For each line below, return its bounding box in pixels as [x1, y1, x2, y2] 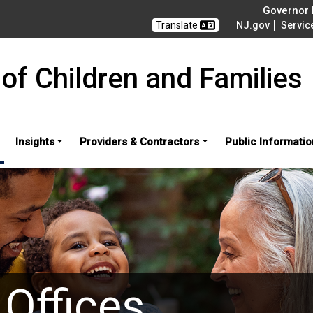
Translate [156, 20, 201, 31]
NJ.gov [236, 20, 270, 31]
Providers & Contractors [80, 136, 200, 148]
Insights [15, 136, 54, 148]
